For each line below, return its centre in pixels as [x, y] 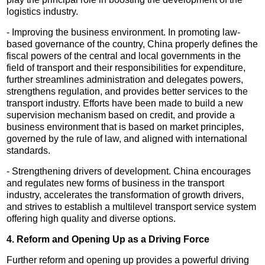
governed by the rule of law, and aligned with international [127, 138]
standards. [29, 150]
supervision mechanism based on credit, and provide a [121, 115]
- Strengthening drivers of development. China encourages [129, 171]
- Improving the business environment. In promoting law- [124, 32]
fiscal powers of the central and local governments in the [124, 56]
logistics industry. [43, 11]
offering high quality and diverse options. [91, 218]
